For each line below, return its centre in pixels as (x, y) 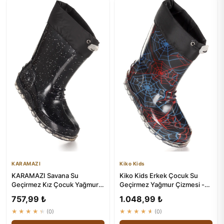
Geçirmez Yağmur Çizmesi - (162, 184)
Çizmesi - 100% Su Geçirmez (55, 193)
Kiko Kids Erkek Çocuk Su (159, 175)
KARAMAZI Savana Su (45, 175)
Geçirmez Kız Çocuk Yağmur (55, 184)
